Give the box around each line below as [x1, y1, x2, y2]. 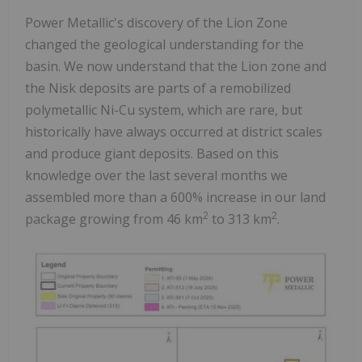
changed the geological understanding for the [25, 35, 304, 53]
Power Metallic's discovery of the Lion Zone [25, 13, 288, 32]
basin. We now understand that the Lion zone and [25, 57, 326, 75]
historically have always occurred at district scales [25, 122, 322, 141]
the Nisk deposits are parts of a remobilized [25, 78, 291, 97]
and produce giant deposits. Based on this [25, 144, 279, 162]
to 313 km [208, 209, 271, 228]
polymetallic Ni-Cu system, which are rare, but [25, 100, 302, 119]
